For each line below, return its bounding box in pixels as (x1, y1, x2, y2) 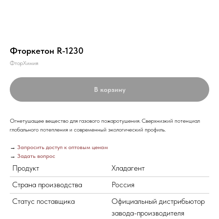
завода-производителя (111, 208, 184, 218)
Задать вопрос (17, 152, 55, 159)
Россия (111, 179, 134, 189)
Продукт (12, 163, 39, 173)
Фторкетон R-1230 (10, 45, 84, 56)
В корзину (93, 85, 126, 93)
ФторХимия (10, 59, 38, 66)
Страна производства (12, 179, 82, 189)
